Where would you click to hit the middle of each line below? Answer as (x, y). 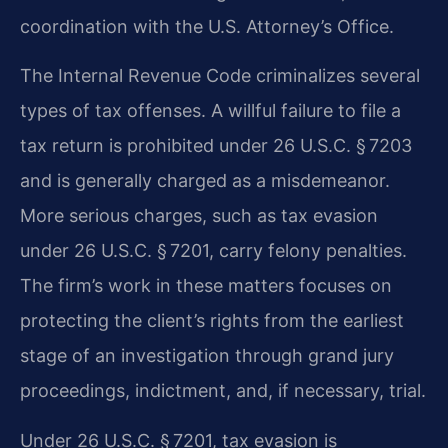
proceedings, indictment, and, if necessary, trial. (223, 391)
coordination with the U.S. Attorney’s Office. (207, 26)
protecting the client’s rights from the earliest (212, 321)
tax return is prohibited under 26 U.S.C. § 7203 (216, 146)
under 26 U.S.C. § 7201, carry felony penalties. (213, 251)
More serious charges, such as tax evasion (199, 216)
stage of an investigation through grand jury (207, 356)
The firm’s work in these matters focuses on (206, 286)
